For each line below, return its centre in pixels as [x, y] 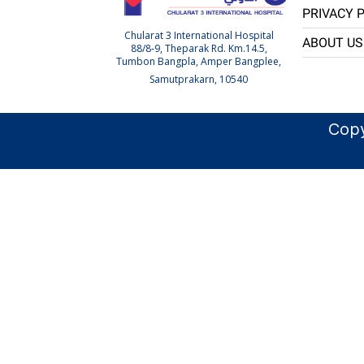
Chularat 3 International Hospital [199, 35]
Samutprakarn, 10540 [199, 79]
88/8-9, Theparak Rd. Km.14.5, [199, 48]
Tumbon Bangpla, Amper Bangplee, [199, 61]
